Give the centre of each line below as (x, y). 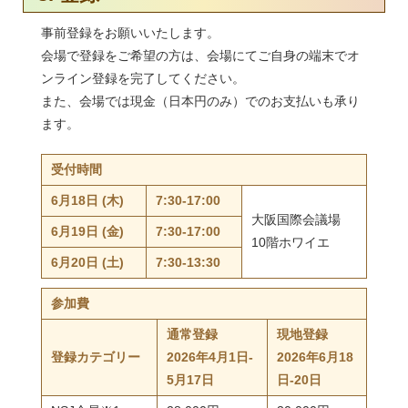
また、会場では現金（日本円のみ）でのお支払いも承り (200, 102)
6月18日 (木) (87, 201)
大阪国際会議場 (296, 220)
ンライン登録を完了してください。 (143, 79)
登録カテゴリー (96, 357)
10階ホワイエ (291, 243)
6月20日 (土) (87, 263)
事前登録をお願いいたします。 (130, 33)
